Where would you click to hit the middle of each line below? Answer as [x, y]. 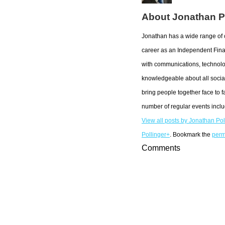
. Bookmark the [191, 135]
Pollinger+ [156, 135]
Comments [161, 148]
